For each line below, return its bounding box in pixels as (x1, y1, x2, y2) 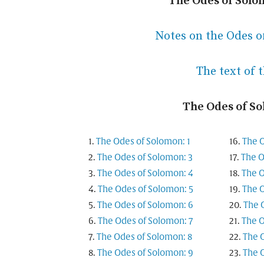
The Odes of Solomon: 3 (97, 152, 193, 163)
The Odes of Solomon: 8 (97, 232, 192, 243)
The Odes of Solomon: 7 (98, 216, 193, 227)
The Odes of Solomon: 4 (97, 168, 193, 179)
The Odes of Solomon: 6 (97, 200, 193, 211)
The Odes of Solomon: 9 (97, 247, 193, 259)
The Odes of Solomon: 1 (96, 136, 190, 147)
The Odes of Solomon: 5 (98, 184, 193, 195)
